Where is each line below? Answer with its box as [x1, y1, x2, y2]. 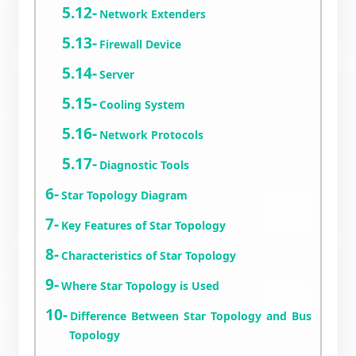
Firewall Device [99, 37, 182, 52]
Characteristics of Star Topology [61, 248, 237, 263]
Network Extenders [99, 6, 207, 21]
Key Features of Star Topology [61, 218, 226, 233]
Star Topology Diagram [61, 188, 188, 203]
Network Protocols [99, 127, 204, 142]
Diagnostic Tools [99, 157, 190, 172]
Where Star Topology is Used [61, 278, 220, 293]
